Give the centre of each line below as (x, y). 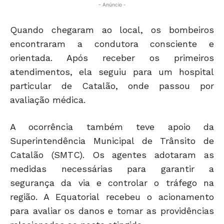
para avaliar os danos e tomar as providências (112, 211)
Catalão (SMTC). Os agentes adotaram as (112, 155)
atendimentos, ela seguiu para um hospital (112, 72)
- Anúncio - (112, 5)
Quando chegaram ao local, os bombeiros (112, 30)
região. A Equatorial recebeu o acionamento (112, 197)
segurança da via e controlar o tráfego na (112, 183)
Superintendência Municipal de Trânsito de (112, 141)
